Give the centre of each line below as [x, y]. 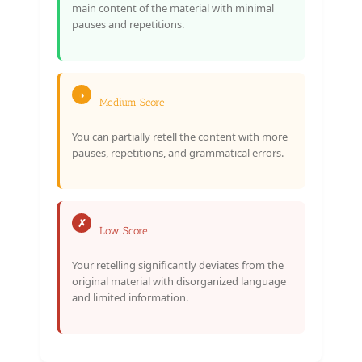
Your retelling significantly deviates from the [178, 265]
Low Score [124, 230]
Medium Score [132, 102]
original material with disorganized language [179, 281]
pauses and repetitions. [128, 24]
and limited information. [130, 297]
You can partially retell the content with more [180, 136]
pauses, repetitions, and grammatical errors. [178, 152]
